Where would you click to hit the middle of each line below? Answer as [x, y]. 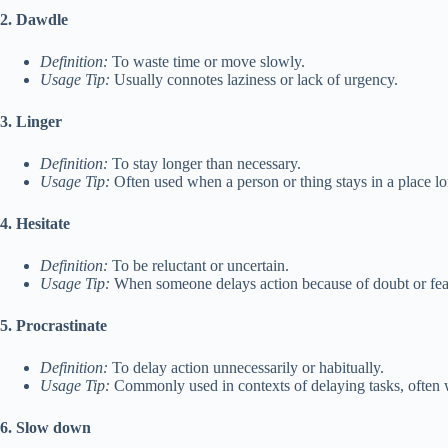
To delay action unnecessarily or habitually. [246, 368]
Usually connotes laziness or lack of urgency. [254, 80]
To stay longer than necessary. [204, 164]
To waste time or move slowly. [206, 62]
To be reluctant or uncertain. [198, 266]
